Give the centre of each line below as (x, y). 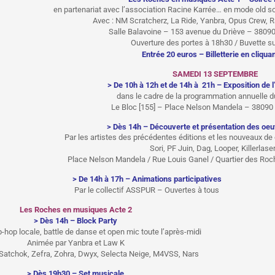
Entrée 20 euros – (173, 54)
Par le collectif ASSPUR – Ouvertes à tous (147, 190)
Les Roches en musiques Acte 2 (76, 209)
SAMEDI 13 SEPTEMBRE (215, 74)
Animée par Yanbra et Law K (76, 243)
